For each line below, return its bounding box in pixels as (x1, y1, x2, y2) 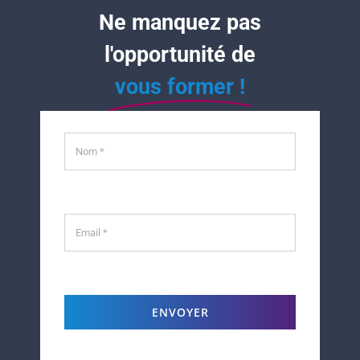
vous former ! (115, 74, 245, 100)
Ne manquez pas (99, 10, 261, 36)
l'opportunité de (104, 42, 256, 68)
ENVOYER (151, 305, 209, 321)
